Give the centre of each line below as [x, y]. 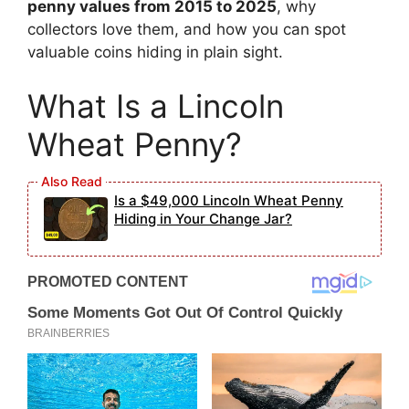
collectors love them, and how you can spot [187, 29]
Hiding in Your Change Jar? [203, 219]
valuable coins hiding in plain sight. [155, 52]
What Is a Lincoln [156, 106]
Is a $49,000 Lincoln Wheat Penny [229, 201]
